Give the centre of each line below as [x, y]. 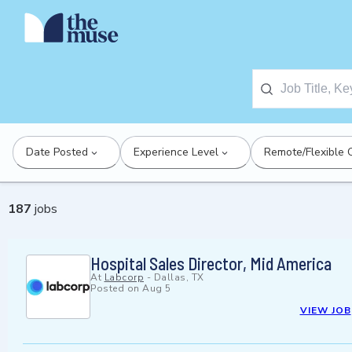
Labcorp [124, 278]
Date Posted [57, 152]
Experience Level [176, 152]
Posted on [116, 289]
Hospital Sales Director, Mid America [211, 264]
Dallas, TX [179, 278]
